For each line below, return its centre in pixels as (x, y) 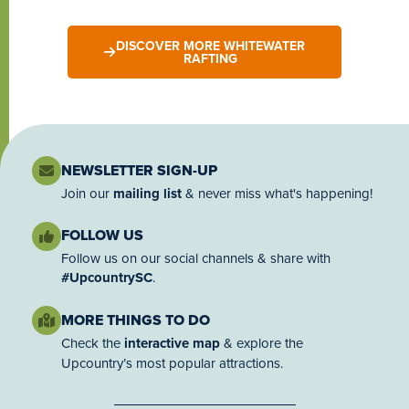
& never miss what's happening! (277, 193)
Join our (87, 193)
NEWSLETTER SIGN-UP (139, 170)
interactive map (172, 343)
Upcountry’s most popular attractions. (172, 362)
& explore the (262, 342)
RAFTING (210, 58)
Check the (93, 342)
